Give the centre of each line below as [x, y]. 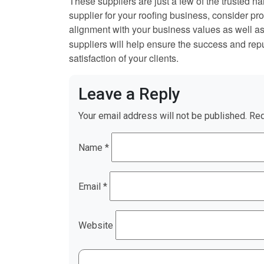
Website [96, 225]
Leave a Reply [129, 94]
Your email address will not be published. [163, 116]
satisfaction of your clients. [124, 58]
